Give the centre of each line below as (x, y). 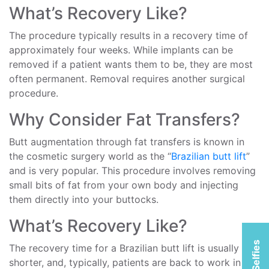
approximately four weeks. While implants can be (121, 50)
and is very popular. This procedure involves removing (132, 171)
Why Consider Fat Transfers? (125, 119)
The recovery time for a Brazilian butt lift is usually (124, 248)
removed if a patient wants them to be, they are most (131, 64)
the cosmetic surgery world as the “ (90, 156)
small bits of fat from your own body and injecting (124, 185)
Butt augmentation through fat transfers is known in (127, 142)
